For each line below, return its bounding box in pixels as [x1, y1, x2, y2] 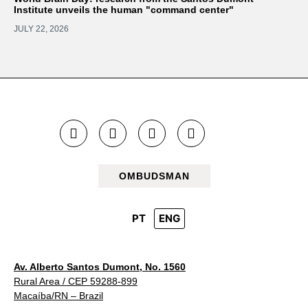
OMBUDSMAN [118, 170, 190, 181]
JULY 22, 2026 [14, 23, 69, 34]
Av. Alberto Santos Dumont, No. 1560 [14, 261, 186, 272]
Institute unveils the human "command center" [14, 3, 234, 15]
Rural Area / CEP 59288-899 [14, 275, 137, 287]
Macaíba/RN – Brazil [14, 289, 103, 301]
